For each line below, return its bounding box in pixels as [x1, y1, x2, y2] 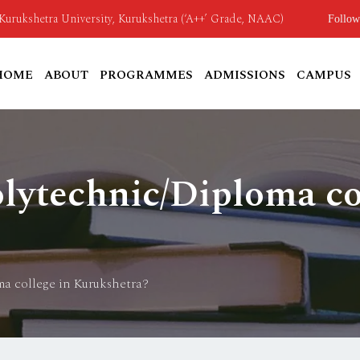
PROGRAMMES [100, 66, 193, 84]
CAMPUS [297, 66, 351, 84]
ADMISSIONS [204, 66, 285, 84]
